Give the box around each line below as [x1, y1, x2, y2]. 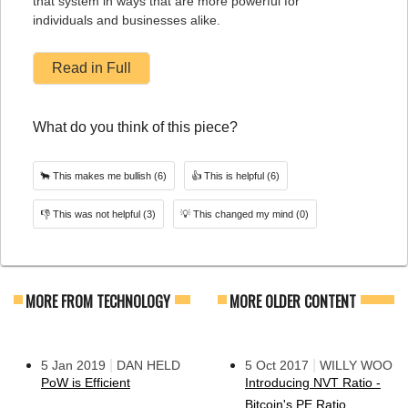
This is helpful [204, 170, 264, 181]
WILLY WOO [320, 358, 393, 372]
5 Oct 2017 [245, 358, 309, 372]
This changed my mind [193, 209, 293, 219]
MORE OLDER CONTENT [229, 291, 356, 312]
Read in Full [52, 60, 131, 76]
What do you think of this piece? [33, 119, 238, 135]
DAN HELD [117, 358, 180, 372]
